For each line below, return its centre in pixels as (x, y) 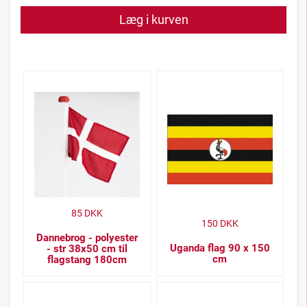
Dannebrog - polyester (87, 238)
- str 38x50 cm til (87, 249)
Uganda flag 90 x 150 (220, 248)
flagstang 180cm (87, 260)
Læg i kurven (153, 20)
